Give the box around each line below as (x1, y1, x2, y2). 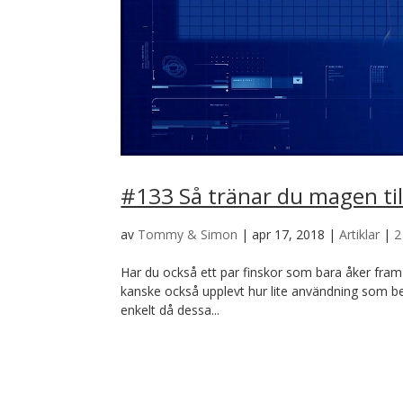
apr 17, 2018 (252, 226, 326, 244)
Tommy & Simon (138, 226, 238, 244)
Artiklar (339, 226, 381, 244)
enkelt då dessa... (121, 301, 220, 319)
